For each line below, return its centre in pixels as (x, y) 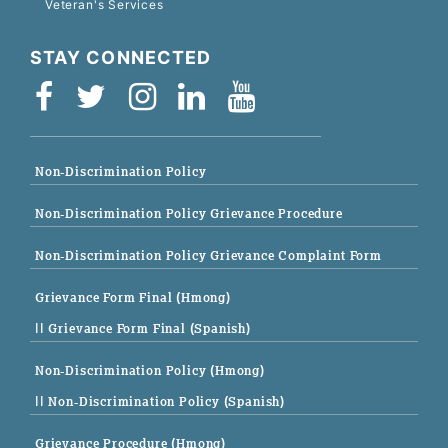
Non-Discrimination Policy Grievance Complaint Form (208, 255)
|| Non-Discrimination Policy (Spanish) (160, 401)
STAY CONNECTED (121, 57)
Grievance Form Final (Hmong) (133, 297)
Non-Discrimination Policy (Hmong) (150, 370)
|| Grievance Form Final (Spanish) (143, 328)
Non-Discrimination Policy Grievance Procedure (189, 213)
